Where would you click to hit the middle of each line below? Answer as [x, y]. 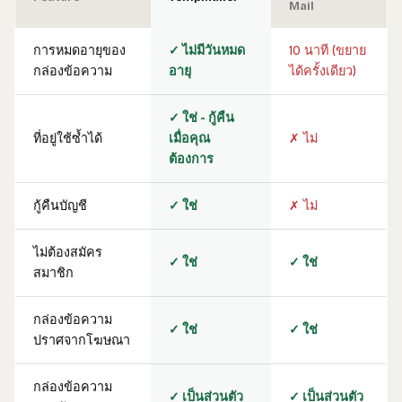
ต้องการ [191, 159]
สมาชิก [53, 273]
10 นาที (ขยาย [328, 51]
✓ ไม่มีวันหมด [207, 51]
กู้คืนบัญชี [60, 206]
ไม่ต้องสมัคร [68, 253]
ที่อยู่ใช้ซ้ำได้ [68, 139]
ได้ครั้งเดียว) [323, 71]
